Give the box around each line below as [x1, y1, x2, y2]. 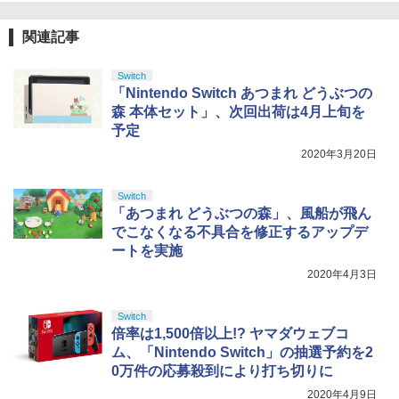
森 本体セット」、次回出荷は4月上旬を [111, 103, 365, 119]
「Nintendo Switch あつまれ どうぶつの [111, 85, 372, 101]
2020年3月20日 [301, 147, 377, 160]
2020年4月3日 [307, 267, 377, 281]
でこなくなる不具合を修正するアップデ [111, 224, 368, 240]
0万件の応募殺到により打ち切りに [111, 362, 333, 379]
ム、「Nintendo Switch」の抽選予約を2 [111, 344, 373, 360]
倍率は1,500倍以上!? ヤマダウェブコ [111, 325, 349, 341]
